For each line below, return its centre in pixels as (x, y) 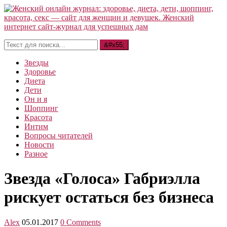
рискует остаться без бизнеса (109, 197)
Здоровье (40, 72)
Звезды (36, 63)
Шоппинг (41, 108)
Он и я (36, 99)
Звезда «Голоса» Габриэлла (102, 179)
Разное (36, 154)
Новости (39, 145)
